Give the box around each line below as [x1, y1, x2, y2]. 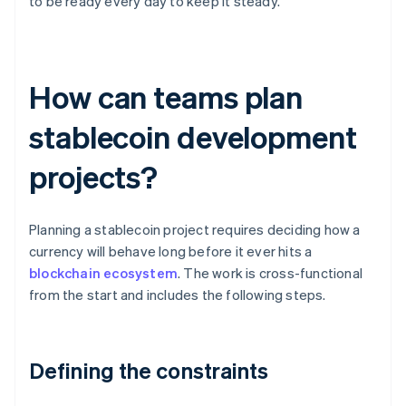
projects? [29, 157, 159, 197]
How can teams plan [29, 77, 304, 117]
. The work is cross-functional [178, 264, 362, 283]
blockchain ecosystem [29, 264, 178, 283]
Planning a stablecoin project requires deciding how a [29, 220, 361, 239]
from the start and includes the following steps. [29, 285, 326, 304]
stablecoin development [29, 117, 357, 157]
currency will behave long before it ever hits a [29, 242, 313, 261]
